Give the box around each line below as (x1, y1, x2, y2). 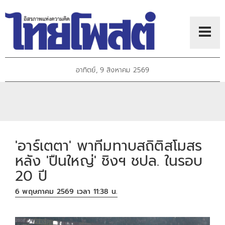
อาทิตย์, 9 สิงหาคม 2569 (75, 65, 150, 76)
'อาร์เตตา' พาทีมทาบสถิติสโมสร (15, 135, 202, 157)
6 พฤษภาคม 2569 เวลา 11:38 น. (15, 186, 118, 197)
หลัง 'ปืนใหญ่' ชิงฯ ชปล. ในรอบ (15, 150, 203, 172)
